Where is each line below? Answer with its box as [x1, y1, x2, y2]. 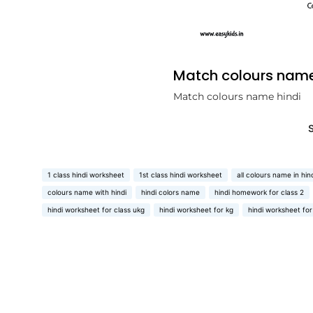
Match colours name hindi [173, 90, 301, 103]
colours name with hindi [48, 188, 126, 196]
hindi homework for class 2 [214, 188, 304, 196]
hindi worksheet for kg [159, 205, 233, 214]
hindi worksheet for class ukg [48, 205, 145, 214]
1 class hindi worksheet [48, 170, 124, 179]
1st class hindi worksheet [139, 170, 222, 179]
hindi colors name [141, 188, 200, 196]
